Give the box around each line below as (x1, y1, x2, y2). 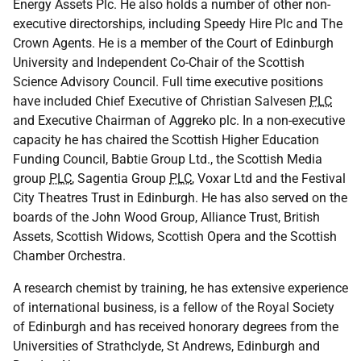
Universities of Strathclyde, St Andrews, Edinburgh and (13, 338, 320, 354)
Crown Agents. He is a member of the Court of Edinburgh (13, 35, 334, 51)
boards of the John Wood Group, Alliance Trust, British (13, 210, 320, 225)
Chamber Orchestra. (13, 248, 126, 263)
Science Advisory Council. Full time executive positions (13, 74, 323, 89)
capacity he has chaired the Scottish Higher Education (13, 132, 319, 147)
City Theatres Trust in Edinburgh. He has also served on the (13, 190, 347, 205)
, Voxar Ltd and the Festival (192, 171, 346, 186)
